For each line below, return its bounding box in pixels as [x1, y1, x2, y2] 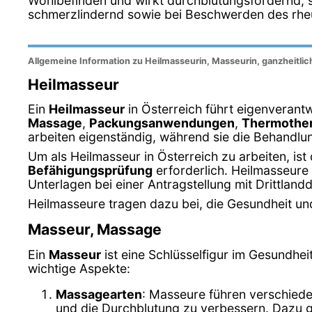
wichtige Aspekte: [28, 260, 130, 276]
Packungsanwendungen [89, 116, 235, 131]
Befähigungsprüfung [28, 163, 153, 178]
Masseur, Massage [28, 220, 162, 239]
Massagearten [56, 287, 142, 302]
